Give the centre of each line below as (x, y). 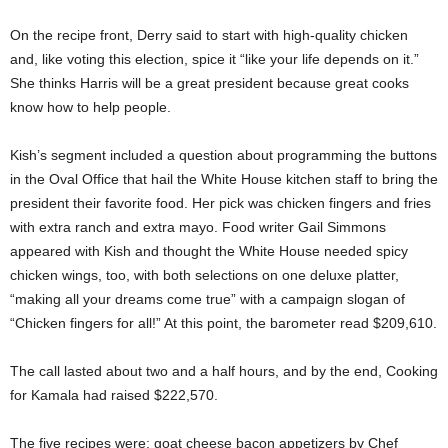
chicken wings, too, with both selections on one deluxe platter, (204, 275)
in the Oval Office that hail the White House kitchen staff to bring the (224, 179)
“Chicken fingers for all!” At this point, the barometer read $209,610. (223, 323)
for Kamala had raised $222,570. (114, 395)
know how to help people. (90, 107)
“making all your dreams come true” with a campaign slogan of (207, 299)
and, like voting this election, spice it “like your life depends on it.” (214, 59)
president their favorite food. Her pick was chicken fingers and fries (220, 203)
